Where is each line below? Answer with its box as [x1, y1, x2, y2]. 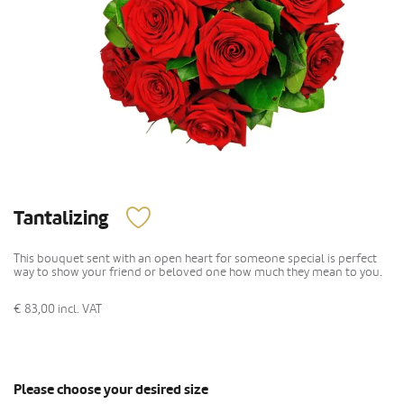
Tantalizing [14, 206, 108, 231]
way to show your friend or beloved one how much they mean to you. [14, 263, 382, 280]
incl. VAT [58, 300, 102, 317]
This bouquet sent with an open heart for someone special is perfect [14, 250, 377, 266]
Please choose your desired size [14, 380, 208, 399]
